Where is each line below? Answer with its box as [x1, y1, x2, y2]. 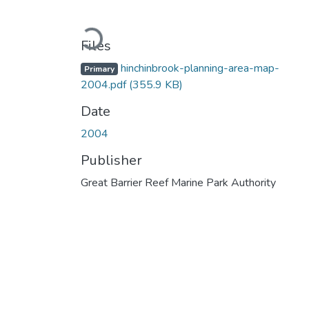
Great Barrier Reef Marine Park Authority [81, 175, 276, 190]
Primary [83, 63, 114, 74]
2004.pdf [81, 77, 129, 92]
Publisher [81, 150, 142, 170]
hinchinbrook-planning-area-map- [117, 60, 279, 76]
